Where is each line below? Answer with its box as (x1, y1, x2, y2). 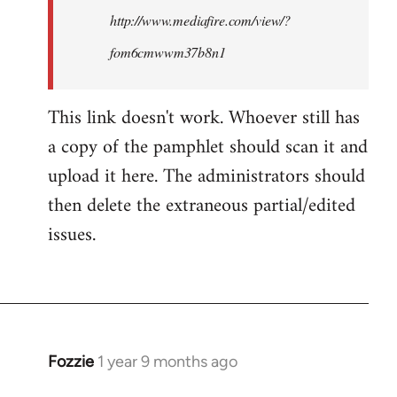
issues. (48, 218, 96, 253)
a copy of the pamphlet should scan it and (48, 130, 368, 165)
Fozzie (48, 352, 94, 371)
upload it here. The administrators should (48, 160, 365, 194)
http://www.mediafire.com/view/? (110, 11, 292, 29)
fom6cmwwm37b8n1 (110, 43, 226, 61)
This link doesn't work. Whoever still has (48, 101, 360, 136)
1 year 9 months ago (97, 352, 237, 371)
